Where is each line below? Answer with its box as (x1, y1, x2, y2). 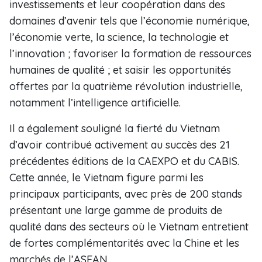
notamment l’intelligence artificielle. (9, 96, 181, 109)
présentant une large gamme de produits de (9, 204, 222, 217)
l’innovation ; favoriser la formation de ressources (9, 47, 251, 60)
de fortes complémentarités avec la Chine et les (9, 236, 239, 250)
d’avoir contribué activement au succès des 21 (9, 138, 230, 151)
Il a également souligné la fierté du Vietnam (9, 122, 220, 135)
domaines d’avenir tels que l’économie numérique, (9, 14, 250, 27)
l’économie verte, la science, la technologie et (9, 30, 229, 44)
